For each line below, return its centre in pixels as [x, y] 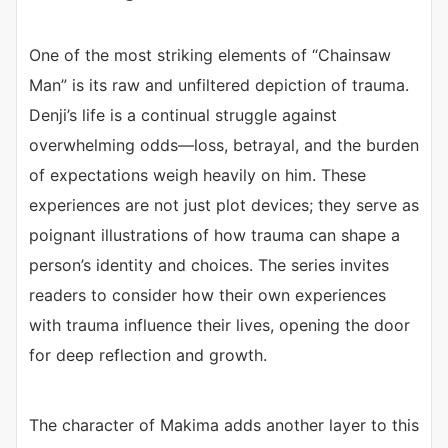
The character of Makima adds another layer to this [224, 425]
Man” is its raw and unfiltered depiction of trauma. [219, 85]
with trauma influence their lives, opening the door [219, 325]
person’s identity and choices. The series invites [209, 265]
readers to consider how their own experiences [207, 295]
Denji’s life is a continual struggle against [183, 115]
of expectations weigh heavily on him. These [197, 175]
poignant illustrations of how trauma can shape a [214, 235]
